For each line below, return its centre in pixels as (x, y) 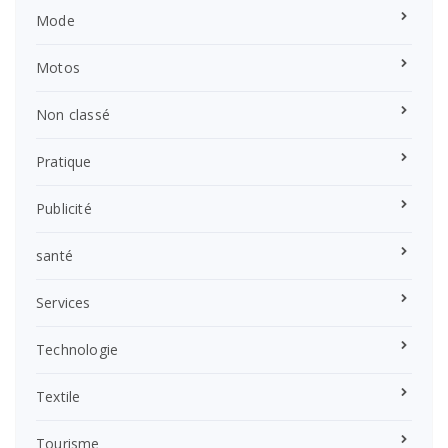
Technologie (77, 349)
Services (63, 302)
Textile (58, 396)
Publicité (64, 208)
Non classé (73, 114)
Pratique (64, 161)
